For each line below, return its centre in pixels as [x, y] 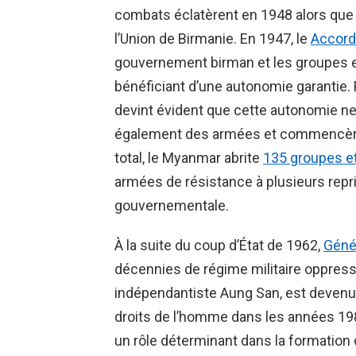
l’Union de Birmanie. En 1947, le [213, 39]
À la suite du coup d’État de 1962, [219, 246]
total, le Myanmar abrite [189, 158]
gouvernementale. [172, 206]
